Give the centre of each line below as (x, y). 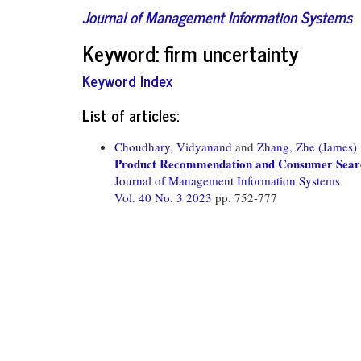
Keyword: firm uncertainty (190, 52)
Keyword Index (127, 80)
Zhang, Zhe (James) (307, 146)
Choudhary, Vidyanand (173, 146)
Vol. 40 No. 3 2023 (165, 197)
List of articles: (131, 114)
